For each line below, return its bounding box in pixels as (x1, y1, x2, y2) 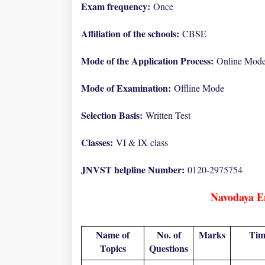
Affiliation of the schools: (81, 27, 182, 40)
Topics (99, 241, 126, 255)
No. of (156, 228, 181, 241)
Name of (96, 228, 130, 241)
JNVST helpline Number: (81, 163, 188, 176)
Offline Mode (174, 82, 224, 94)
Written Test (146, 109, 190, 121)
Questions (149, 241, 188, 255)
